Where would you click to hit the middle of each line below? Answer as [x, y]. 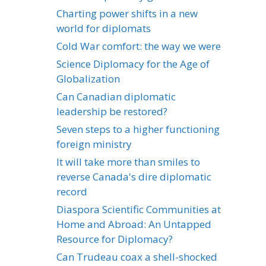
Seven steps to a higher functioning [138, 129]
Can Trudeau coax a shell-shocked [137, 256]
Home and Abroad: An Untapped [134, 224]
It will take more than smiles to [128, 161]
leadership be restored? [112, 111]
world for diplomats [104, 28]
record [72, 191]
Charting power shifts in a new [127, 13]
